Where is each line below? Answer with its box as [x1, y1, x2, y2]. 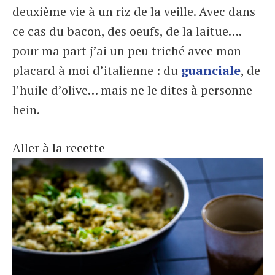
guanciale [181, 62, 241, 79]
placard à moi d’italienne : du [12, 62, 181, 79]
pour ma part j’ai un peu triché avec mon [12, 42, 241, 59]
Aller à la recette [12, 139, 105, 156]
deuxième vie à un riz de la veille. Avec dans [12, 3, 255, 20]
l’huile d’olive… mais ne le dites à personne [12, 82, 252, 98]
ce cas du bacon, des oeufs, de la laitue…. [12, 23, 241, 39]
